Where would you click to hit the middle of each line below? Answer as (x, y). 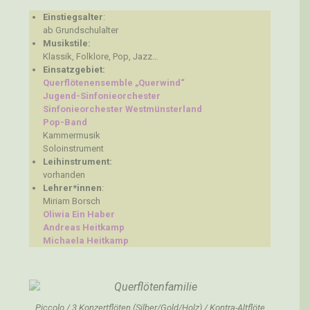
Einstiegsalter (73, 17)
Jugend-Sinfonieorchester (102, 96)
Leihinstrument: (77, 162)
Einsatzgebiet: (74, 70)
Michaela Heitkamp (86, 241)
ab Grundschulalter (81, 30)
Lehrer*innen (72, 188)
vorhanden (64, 175)
